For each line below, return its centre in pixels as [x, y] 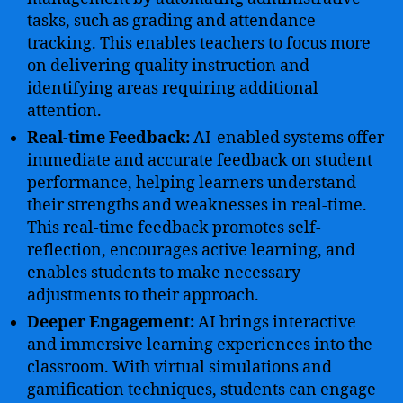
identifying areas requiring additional [173, 88]
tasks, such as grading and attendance [171, 21]
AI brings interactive [275, 322]
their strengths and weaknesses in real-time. [197, 205]
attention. [64, 111]
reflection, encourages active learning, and [191, 250]
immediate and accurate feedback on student [200, 160]
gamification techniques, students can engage [201, 390]
